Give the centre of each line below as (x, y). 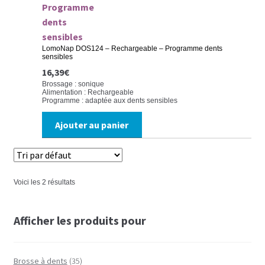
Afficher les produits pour (80, 221)
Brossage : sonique (73, 84)
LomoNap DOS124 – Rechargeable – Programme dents (132, 49)
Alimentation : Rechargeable (88, 92)
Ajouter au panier (92, 125)
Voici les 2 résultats (44, 182)
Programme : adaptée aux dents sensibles (109, 100)
